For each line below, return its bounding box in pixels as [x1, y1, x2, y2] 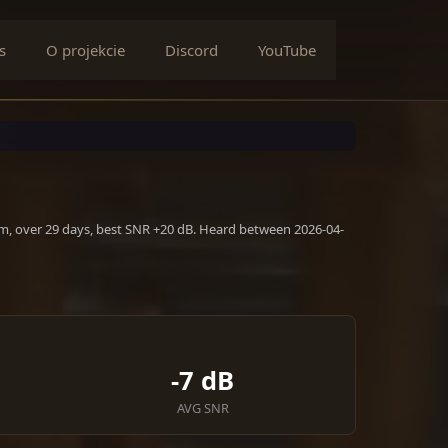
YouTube [258, 40, 316, 60]
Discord [165, 40, 218, 60]
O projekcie [46, 40, 125, 60]
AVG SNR [176, 399, 229, 417]
